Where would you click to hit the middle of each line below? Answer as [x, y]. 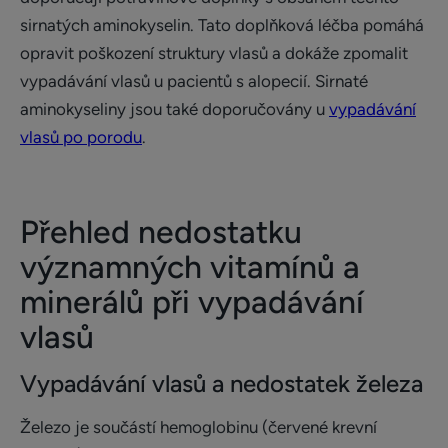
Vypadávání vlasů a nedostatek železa [221, 383]
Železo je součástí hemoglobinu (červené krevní [198, 427]
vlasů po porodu [81, 137]
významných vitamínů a [190, 267]
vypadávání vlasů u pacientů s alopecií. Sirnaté [194, 81]
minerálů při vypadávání [192, 302]
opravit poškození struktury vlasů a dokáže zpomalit [214, 53]
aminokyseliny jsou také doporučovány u [174, 109]
